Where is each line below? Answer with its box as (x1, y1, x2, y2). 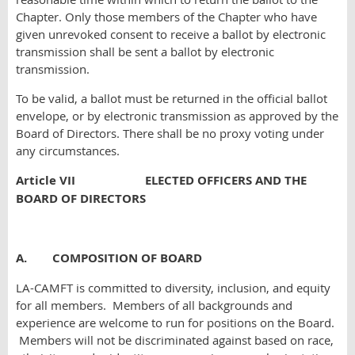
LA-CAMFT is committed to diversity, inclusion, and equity (16, 280, 330, 296)
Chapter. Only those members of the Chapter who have (16, 9, 317, 25)
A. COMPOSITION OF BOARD (16, 250, 202, 266)
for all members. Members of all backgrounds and (16, 297, 292, 313)
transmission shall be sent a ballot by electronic (16, 44, 274, 59)
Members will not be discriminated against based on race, (16, 332, 334, 348)
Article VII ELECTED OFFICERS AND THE (16, 172, 307, 189)
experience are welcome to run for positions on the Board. (16, 315, 334, 330)
